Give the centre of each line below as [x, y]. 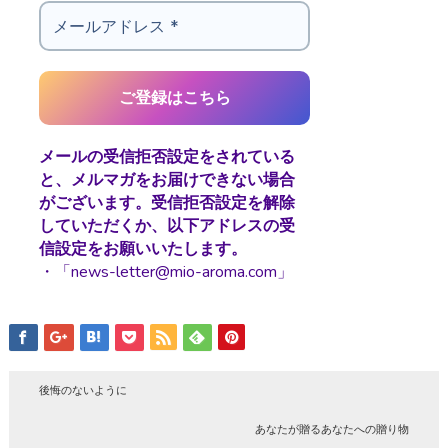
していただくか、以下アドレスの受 [166, 226]
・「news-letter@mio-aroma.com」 [165, 272]
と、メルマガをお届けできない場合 [166, 180]
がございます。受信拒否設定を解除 [166, 203]
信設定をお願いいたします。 [142, 249]
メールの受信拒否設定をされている [166, 157]
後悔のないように [83, 390]
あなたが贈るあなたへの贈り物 [331, 429]
